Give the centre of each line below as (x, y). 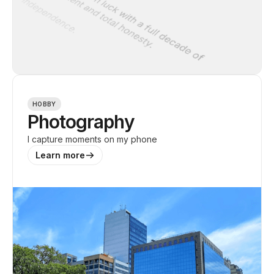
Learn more (60, 155)
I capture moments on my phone (92, 139)
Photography (81, 122)
